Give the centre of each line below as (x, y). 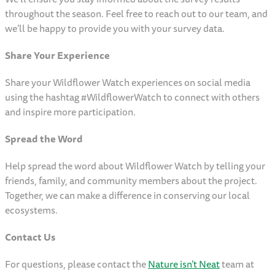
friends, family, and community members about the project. (131, 181)
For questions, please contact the (76, 264)
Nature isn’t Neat (184, 264)
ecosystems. (32, 210)
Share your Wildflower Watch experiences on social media (128, 83)
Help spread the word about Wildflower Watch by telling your (135, 166)
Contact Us (31, 237)
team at (237, 264)
